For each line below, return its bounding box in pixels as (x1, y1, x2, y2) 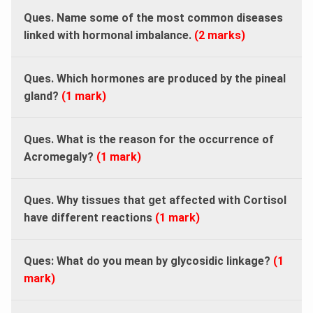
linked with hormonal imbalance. (24, 28, 194, 42)
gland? (24, 89, 61, 103)
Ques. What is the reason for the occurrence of (24, 132, 274, 146)
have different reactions (24, 210, 155, 224)
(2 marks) (194, 28, 245, 42)
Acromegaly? (24, 150, 96, 163)
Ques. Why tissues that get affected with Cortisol (24, 193, 286, 207)
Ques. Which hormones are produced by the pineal (24, 71, 286, 85)
